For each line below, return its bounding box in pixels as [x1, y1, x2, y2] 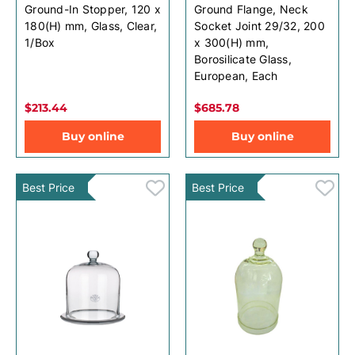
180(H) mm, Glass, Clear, [25, 18, 157, 32]
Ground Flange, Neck [194, 2, 308, 16]
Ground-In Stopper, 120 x [25, 2, 161, 16]
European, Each [194, 68, 278, 82]
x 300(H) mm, [194, 35, 269, 49]
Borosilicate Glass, [194, 52, 292, 66]
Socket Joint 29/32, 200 [194, 18, 325, 32]
